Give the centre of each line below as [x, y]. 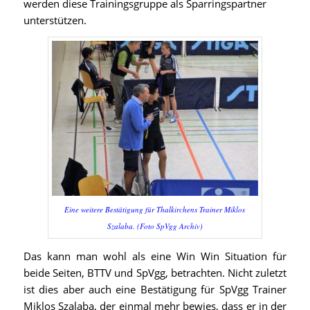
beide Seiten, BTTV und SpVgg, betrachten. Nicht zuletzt [155, 272]
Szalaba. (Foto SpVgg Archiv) [155, 226]
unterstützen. [55, 20]
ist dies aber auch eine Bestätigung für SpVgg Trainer [155, 289]
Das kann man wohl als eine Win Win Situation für [155, 256]
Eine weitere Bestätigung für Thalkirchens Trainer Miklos [155, 210]
